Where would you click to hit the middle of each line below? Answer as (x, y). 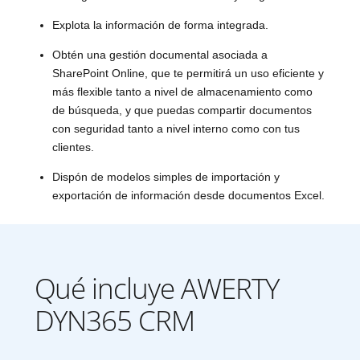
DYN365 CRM (115, 321)
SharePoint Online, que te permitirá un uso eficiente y (188, 74)
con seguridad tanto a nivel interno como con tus (176, 129)
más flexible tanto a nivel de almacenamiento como (182, 92)
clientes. (73, 147)
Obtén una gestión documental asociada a (160, 55)
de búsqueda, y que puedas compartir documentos (182, 110)
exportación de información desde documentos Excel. (188, 196)
